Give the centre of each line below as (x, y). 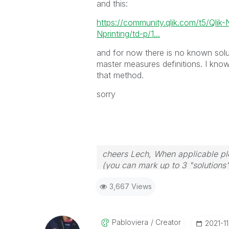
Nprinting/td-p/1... (128, 34)
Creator (167, 222)
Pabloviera (130, 222)
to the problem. (131, 176)
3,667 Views (130, 186)
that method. (120, 75)
